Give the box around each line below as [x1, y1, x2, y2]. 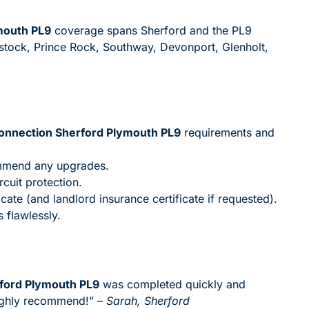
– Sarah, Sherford [97, 293, 190, 308]
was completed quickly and [99, 277, 246, 291]
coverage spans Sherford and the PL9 [51, 23, 252, 37]
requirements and [181, 125, 275, 139]
